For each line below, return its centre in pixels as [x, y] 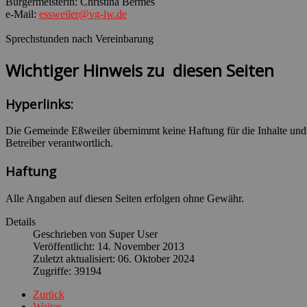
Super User [133, 234]
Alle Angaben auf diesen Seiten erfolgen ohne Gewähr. [125, 198]
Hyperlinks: [39, 103]
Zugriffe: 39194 [67, 271]
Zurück [49, 294]
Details [21, 221]
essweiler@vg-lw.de [83, 14]
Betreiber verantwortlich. [59, 143]
